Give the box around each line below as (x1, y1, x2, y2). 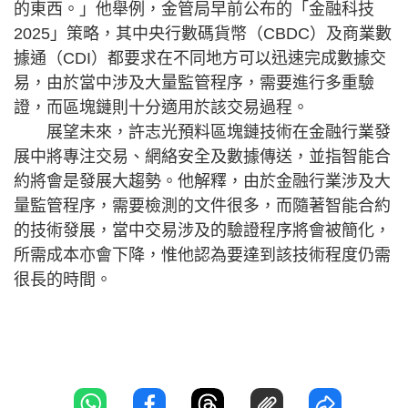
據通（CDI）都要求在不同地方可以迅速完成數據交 (14, 49, 386, 67)
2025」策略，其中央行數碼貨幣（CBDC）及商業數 (14, 25, 392, 43)
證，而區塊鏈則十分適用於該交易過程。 (14, 98, 309, 117)
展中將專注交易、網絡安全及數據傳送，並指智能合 (14, 148, 391, 166)
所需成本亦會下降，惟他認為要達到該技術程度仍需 (14, 246, 391, 264)
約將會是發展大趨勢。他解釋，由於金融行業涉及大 (14, 172, 391, 190)
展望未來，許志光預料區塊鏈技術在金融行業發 (14, 123, 391, 141)
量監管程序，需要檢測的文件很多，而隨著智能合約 (14, 197, 391, 215)
